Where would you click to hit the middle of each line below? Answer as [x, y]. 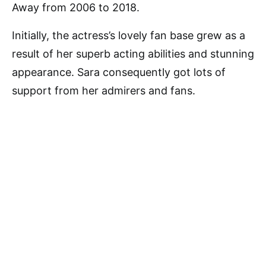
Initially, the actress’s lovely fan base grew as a [129, 36]
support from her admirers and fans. [104, 91]
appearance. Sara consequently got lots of [119, 72]
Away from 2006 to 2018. [76, 8]
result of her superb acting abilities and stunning [133, 54]
